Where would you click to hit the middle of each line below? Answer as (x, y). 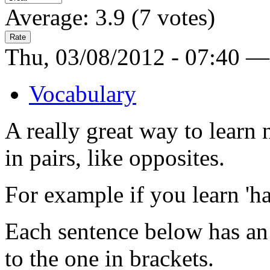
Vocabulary (83, 93)
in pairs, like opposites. (115, 157)
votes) (183, 17)
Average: (50, 17)
